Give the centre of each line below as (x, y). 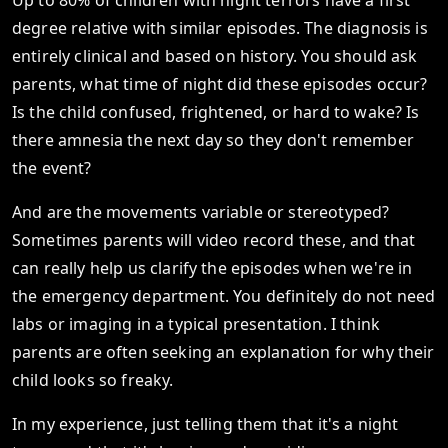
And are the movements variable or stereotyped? (201, 212)
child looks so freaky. (93, 380)
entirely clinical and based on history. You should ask (215, 56)
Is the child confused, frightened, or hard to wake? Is (216, 112)
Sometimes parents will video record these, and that (214, 240)
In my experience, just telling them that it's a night (205, 424)
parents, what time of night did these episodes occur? (220, 84)
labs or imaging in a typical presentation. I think (196, 324)
